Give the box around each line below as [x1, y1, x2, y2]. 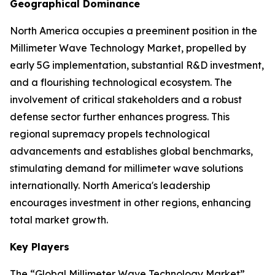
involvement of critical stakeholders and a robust [10, 93, 242, 106]
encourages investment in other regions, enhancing [10, 196, 251, 209]
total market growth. [10, 213, 108, 226]
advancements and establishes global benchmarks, [10, 144, 253, 157]
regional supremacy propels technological [10, 127, 210, 140]
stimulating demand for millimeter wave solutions [10, 161, 243, 174]
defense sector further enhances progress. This [10, 110, 230, 123]
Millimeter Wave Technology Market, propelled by [10, 41, 246, 54]
